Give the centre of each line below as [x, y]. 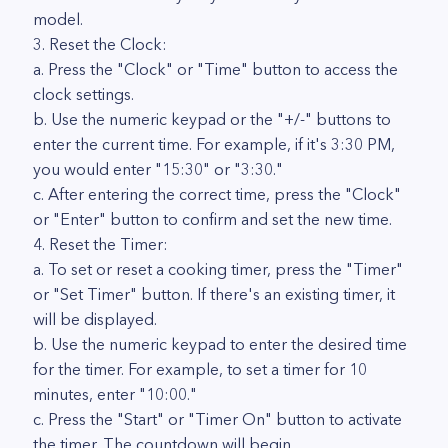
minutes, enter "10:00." [115, 394]
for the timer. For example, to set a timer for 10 [200, 369]
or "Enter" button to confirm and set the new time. [212, 219]
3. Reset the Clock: [100, 44]
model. [58, 19]
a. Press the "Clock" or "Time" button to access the [215, 69]
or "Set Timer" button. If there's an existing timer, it [214, 294]
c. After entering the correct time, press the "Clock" [217, 194]
